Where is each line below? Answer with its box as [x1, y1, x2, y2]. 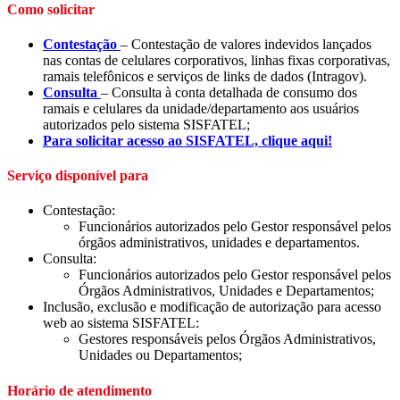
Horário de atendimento [7, 382, 152, 398]
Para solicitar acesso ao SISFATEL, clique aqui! [43, 132, 332, 148]
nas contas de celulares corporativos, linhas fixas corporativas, [43, 52, 390, 68]
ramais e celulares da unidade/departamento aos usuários [43, 100, 359, 116]
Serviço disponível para [7, 168, 148, 184]
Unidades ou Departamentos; [79, 347, 242, 363]
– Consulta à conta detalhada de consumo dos [101, 84, 357, 100]
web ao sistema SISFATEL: [43, 315, 199, 331]
